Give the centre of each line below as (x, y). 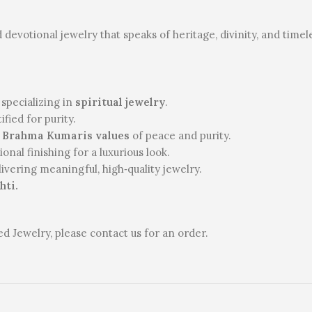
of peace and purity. (180, 136)
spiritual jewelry (120, 102)
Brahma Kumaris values (66, 136)
